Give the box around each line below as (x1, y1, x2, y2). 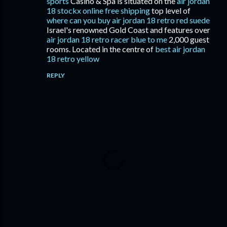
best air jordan (155, 44, 205, 54)
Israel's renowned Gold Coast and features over (47, 25, 210, 34)
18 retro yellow (47, 54, 99, 63)
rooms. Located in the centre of (47, 44, 155, 54)
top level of (150, 6, 191, 15)
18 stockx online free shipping (47, 6, 150, 15)
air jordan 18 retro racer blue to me (47, 34, 167, 44)
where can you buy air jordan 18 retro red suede (47, 15, 210, 25)
